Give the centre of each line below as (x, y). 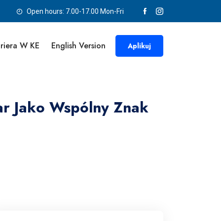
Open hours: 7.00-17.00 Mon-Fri (74, 11)
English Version (78, 46)
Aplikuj (139, 46)
